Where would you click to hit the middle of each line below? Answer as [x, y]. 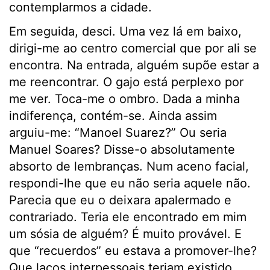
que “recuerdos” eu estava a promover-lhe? [133, 251]
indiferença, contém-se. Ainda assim [113, 116]
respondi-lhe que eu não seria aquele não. [130, 184]
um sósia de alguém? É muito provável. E [125, 234]
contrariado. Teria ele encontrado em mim [128, 217]
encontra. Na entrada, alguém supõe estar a [134, 65]
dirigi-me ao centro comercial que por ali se [133, 49]
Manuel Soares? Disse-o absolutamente [122, 150]
